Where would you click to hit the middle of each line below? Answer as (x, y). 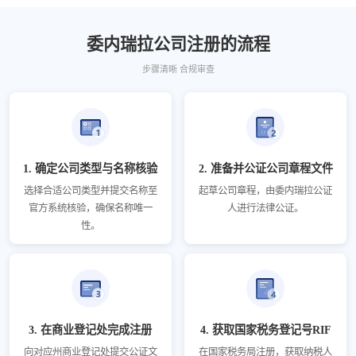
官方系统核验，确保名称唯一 (90, 209)
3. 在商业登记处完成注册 (91, 330)
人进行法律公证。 (266, 209)
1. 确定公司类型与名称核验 (91, 169)
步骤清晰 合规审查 (178, 69)
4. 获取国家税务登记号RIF (265, 330)
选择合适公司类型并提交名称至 (90, 191)
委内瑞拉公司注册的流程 (178, 45)
